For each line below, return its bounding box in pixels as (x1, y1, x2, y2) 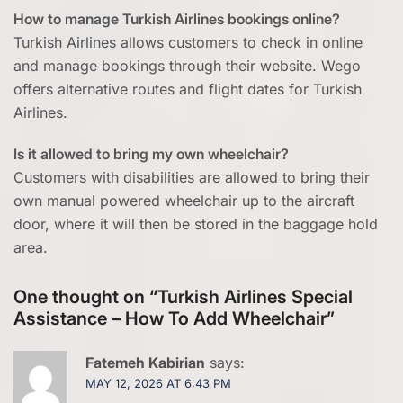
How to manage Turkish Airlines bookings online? (13, 10, 340, 29)
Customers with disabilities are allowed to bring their (13, 168, 370, 187)
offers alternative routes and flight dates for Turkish (13, 80, 362, 99)
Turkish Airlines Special (157, 286, 353, 309)
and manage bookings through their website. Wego (13, 57, 361, 76)
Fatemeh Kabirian (85, 354, 205, 372)
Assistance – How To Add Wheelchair (13, 308, 327, 330)
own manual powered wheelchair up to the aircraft (13, 192, 354, 210)
